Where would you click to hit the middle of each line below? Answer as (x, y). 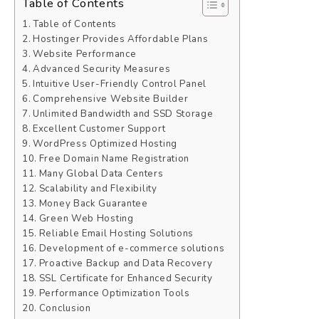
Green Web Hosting (86, 219)
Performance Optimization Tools (114, 294)
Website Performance (85, 54)
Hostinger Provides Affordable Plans (121, 40)
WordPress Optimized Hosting (105, 144)
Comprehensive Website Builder (111, 99)
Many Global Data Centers (101, 174)
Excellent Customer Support (99, 129)
